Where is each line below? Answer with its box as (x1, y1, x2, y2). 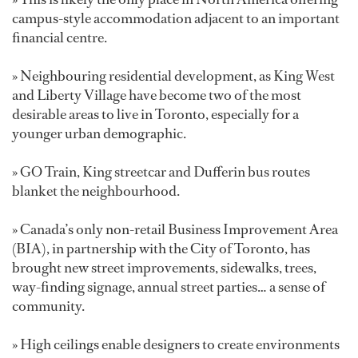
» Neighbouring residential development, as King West (12, 66, 335, 86)
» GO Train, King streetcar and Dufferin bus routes (12, 161, 310, 181)
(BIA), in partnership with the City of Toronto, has (12, 238, 310, 258)
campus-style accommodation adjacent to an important (12, 8, 340, 28)
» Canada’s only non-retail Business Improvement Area (12, 219, 338, 239)
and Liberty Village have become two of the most (12, 85, 301, 105)
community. (12, 296, 85, 316)
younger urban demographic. (12, 123, 186, 143)
